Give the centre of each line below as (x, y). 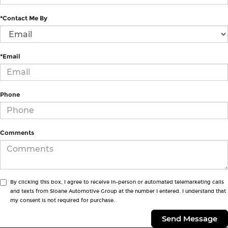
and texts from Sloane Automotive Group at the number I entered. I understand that (118, 191)
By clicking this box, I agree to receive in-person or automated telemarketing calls (117, 182)
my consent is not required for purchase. (63, 200)
